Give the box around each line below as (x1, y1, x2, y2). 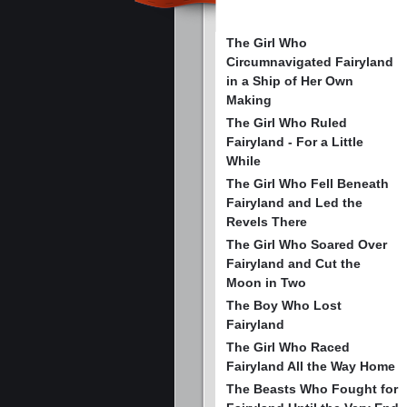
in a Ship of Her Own (226, 73, 353, 88)
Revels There (226, 213, 307, 229)
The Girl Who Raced (226, 339, 350, 354)
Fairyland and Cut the (226, 255, 361, 271)
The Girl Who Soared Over (226, 236, 387, 252)
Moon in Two (226, 274, 306, 290)
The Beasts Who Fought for (226, 381, 398, 396)
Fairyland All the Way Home (226, 358, 395, 373)
